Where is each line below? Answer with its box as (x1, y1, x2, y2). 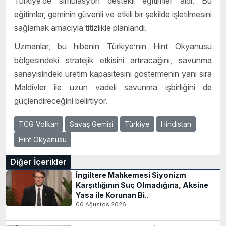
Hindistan (161, 120, 191, 129)
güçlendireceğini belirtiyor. (14, 96, 107, 106)
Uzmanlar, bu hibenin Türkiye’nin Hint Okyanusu (14, 41, 212, 52)
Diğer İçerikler (10, 157, 67, 167)
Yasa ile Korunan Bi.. (76, 191, 149, 200)
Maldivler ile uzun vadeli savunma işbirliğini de (14, 82, 212, 93)
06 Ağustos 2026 (76, 201, 126, 208)
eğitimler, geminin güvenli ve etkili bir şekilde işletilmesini (14, 9, 212, 19)
